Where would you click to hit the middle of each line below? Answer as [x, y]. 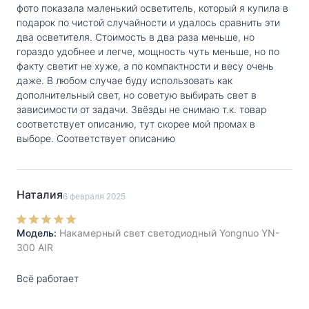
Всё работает [48, 279]
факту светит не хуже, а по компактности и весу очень [145, 66]
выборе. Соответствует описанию [96, 138]
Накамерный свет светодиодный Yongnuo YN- [169, 233]
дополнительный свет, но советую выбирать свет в [137, 94]
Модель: [37, 233]
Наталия [40, 194]
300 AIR [35, 248]
